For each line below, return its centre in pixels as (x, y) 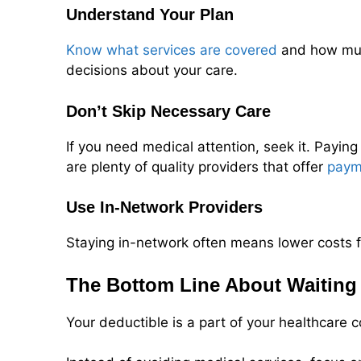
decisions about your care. (152, 71)
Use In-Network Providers (164, 207)
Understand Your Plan (150, 15)
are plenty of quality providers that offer (197, 166)
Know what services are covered (172, 50)
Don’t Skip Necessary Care (168, 111)
